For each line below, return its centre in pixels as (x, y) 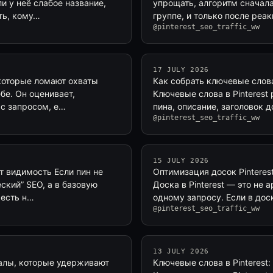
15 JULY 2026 (181, 161)
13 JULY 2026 (181, 251)
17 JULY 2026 (181, 70)
